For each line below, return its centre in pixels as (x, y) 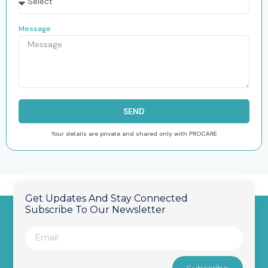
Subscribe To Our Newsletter (96, 209)
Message (35, 28)
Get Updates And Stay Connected (107, 198)
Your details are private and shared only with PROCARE (134, 133)
